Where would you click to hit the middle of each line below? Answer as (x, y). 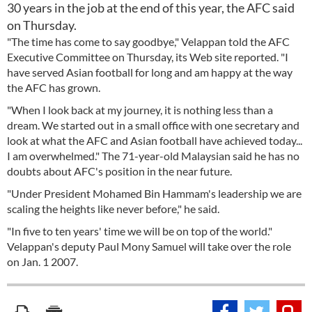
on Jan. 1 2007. (42, 262)
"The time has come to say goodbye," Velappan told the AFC (148, 41)
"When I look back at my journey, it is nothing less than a (140, 110)
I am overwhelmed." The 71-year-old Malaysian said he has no (153, 156)
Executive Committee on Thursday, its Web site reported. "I (148, 57)
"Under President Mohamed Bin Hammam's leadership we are (154, 193)
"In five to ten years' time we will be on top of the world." (140, 231)
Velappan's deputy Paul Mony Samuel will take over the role (149, 246)
